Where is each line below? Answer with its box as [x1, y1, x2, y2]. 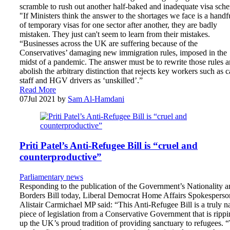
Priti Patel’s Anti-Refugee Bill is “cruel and [20, 140, 198, 151]
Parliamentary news [20, 172, 83, 181]
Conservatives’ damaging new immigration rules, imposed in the [20, 48, 227, 57]
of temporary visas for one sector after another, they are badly [20, 21, 217, 30]
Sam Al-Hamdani [68, 94, 124, 104]
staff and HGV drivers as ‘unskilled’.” [20, 76, 143, 85]
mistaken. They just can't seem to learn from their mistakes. [20, 30, 210, 39]
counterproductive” [20, 151, 102, 162]
